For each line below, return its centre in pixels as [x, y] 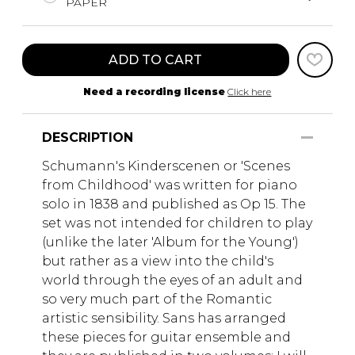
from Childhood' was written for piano [170, 185]
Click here [250, 91]
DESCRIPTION [88, 137]
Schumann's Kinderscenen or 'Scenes [166, 166]
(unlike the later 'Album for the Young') [170, 242]
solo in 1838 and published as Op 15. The [174, 204]
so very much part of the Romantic [157, 299]
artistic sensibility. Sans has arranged [164, 318]
